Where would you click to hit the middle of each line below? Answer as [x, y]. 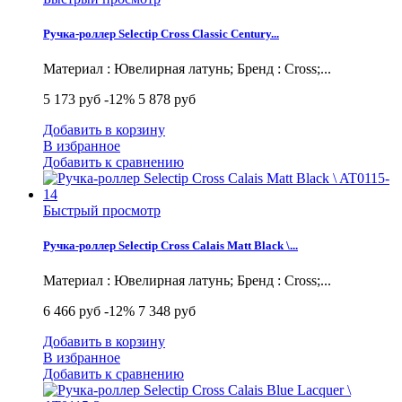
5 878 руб [167, 99]
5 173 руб [72, 99]
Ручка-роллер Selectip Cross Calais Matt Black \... [170, 246]
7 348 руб [167, 311]
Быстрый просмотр [102, 210]
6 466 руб [72, 311]
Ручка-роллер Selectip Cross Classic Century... [161, 33]
